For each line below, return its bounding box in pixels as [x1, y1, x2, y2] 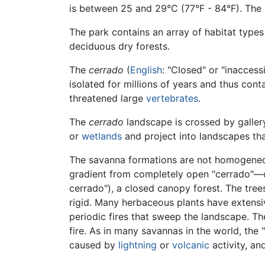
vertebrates [146, 92, 198, 104]
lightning [118, 238, 157, 251]
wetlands [82, 130, 122, 142]
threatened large [69, 92, 146, 104]
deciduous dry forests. [69, 40, 170, 52]
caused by [69, 238, 118, 251]
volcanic [172, 238, 209, 251]
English [130, 63, 162, 76]
